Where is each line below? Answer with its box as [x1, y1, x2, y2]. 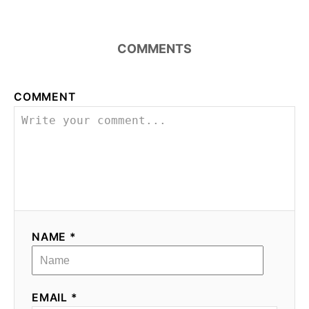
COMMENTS [117, 41, 192, 57]
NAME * [32, 230, 77, 244]
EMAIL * [32, 291, 78, 305]
